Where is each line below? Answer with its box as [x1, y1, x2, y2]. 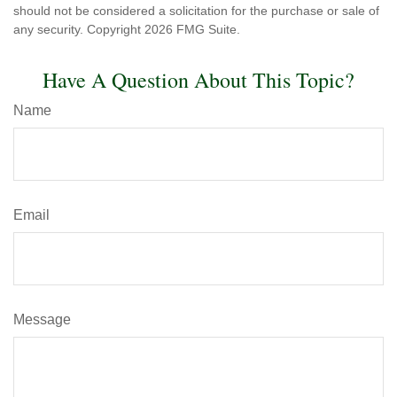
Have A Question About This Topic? [43, 66, 354, 95]
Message [13, 312, 71, 328]
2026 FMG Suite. [144, 22, 240, 37]
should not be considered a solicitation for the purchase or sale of [13, 4, 379, 19]
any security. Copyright [13, 22, 144, 37]
